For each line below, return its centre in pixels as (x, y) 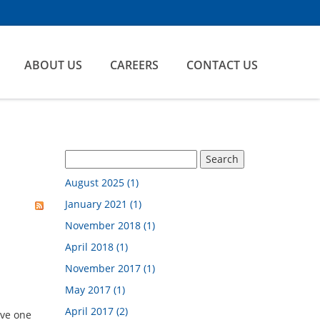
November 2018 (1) (110, 225)
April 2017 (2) (96, 311)
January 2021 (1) (103, 204)
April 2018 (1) (96, 247)
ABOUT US (53, 65)
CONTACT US (222, 65)
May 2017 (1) (95, 290)
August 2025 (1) (102, 182)
